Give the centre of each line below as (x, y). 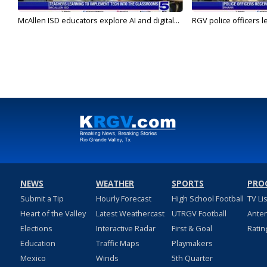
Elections (36, 229)
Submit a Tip (42, 199)
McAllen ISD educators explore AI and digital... (99, 21)
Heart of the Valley (53, 214)
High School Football (207, 199)
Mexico (33, 258)
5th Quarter (192, 258)
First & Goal (192, 229)
